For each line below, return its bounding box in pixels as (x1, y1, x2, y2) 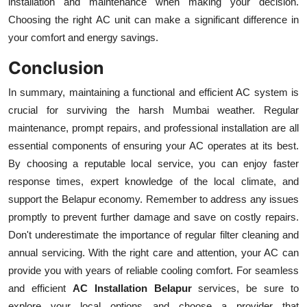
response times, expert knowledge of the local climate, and (8, 175, 299, 187)
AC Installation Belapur (72, 282, 192, 294)
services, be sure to (191, 282, 299, 294)
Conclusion (8, 57, 108, 78)
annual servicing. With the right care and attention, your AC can (8, 246, 299, 258)
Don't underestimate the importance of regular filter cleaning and (8, 228, 299, 241)
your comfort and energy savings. (8, 31, 158, 43)
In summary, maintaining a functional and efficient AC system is (8, 86, 299, 98)
